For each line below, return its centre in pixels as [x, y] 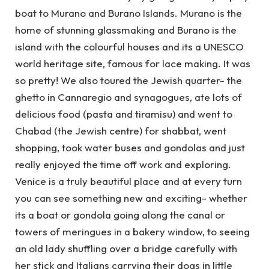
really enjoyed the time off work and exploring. [123, 164]
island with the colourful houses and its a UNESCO [129, 46]
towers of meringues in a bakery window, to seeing [132, 231]
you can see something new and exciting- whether [131, 198]
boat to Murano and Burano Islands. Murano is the [128, 13]
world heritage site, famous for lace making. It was [133, 63]
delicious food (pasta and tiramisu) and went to [124, 113]
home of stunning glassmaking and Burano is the [126, 29]
